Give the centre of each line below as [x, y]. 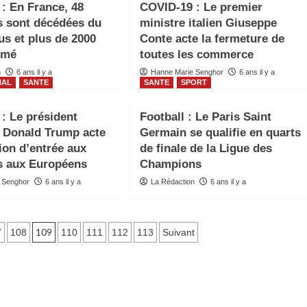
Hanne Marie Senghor [187, 72]
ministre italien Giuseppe [208, 23]
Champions [170, 164]
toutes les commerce [196, 54]
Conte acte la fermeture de [212, 39]
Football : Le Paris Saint [205, 117]
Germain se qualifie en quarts [220, 133]
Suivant [178, 232]
